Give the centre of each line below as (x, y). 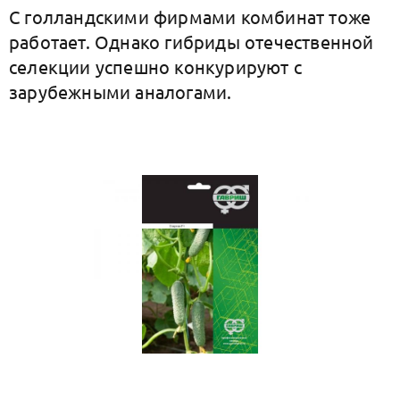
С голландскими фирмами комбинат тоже (190, 17)
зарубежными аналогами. (123, 92)
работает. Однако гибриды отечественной (192, 42)
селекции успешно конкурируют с (156, 67)
